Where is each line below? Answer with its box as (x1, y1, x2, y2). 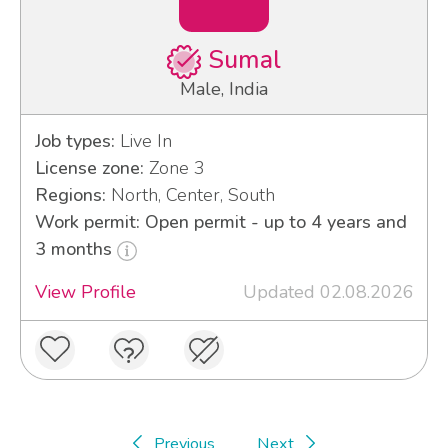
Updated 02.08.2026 (242, 280, 414, 305)
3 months (34, 237, 117, 262)
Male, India (180, 77, 268, 102)
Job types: (34, 129, 115, 154)
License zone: (34, 156, 144, 181)
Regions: (34, 183, 106, 208)
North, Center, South (105, 183, 275, 208)
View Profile (34, 280, 136, 305)
